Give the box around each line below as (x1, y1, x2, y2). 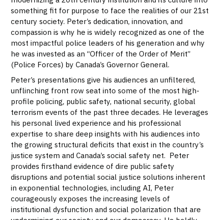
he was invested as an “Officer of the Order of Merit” (11, 49, 191, 59)
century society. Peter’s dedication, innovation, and (11, 16, 183, 27)
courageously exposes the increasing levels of (11, 193, 170, 203)
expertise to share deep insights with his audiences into (11, 128, 200, 138)
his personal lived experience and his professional (11, 117, 182, 128)
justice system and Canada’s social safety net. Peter (11, 150, 190, 160)
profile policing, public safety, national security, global (11, 96, 196, 106)
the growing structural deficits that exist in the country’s (11, 139, 204, 149)
